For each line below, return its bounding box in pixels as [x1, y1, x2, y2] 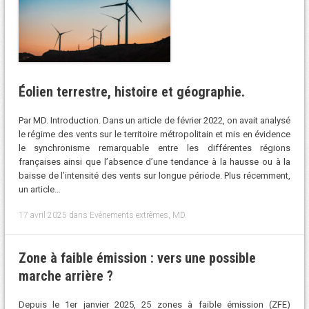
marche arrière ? [18, 267, 113, 284]
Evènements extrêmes [89, 210, 168, 220]
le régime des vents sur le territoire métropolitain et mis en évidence [18, 129, 291, 140]
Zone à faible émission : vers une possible [18, 249, 256, 266]
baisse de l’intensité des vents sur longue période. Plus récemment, [18, 170, 291, 181]
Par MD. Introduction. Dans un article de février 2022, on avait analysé [18, 115, 291, 126]
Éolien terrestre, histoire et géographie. [18, 83, 245, 100]
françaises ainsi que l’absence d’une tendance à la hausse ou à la [18, 157, 291, 168]
